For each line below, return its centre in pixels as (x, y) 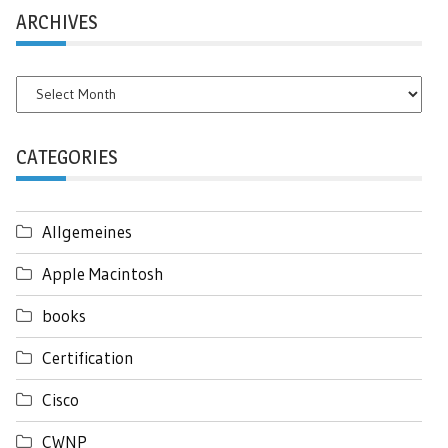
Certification (88, 357)
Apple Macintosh (103, 273)
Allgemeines (87, 231)
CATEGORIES (66, 156)
